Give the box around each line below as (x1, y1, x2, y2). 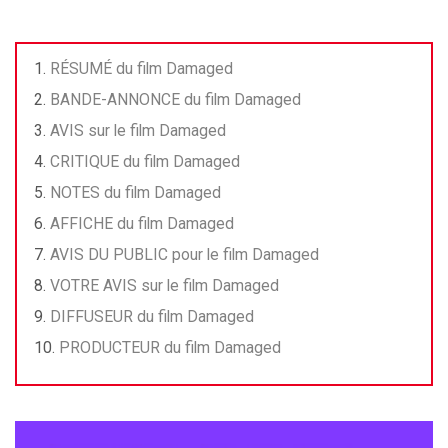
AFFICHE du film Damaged (50, 214, 234, 234)
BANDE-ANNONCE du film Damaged (50, 90, 301, 110)
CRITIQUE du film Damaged (50, 152, 240, 172)
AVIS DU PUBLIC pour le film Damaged (50, 245, 319, 265)
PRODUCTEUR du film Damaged (59, 338, 281, 358)
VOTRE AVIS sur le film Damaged (50, 276, 279, 296)
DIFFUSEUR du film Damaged (50, 307, 254, 327)
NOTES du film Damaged (50, 183, 221, 203)
